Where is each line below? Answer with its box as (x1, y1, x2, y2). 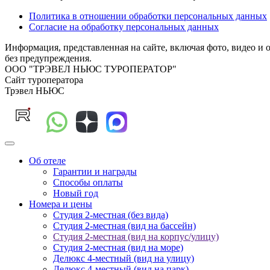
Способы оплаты (53, 177, 123, 187)
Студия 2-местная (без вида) (53, 210, 168, 220)
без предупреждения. (5, 53, 92, 63)
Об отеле (29, 155, 66, 166)
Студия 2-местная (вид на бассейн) (53, 221, 196, 231)
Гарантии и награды (53, 166, 137, 177)
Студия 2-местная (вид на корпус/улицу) (53, 231, 219, 242)
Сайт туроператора (5, 75, 83, 85)
